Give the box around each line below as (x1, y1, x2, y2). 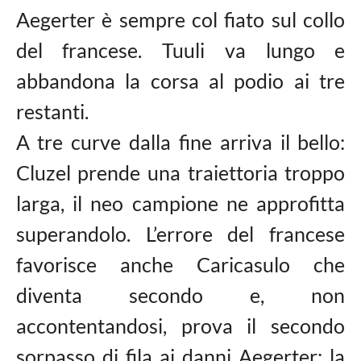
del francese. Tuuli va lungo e (15, 38, 346, 62)
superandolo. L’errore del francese (15, 222, 346, 246)
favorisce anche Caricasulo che (15, 252, 346, 276)
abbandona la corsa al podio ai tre (15, 68, 346, 93)
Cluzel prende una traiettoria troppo (15, 160, 346, 185)
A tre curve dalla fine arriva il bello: (15, 130, 346, 154)
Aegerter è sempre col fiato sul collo (15, 7, 346, 31)
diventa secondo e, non (15, 283, 346, 307)
